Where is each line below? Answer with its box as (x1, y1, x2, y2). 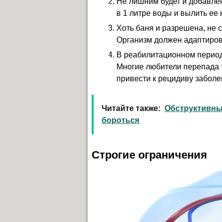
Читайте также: (102, 104, 161, 112)
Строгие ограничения (92, 149, 207, 161)
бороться (102, 116, 139, 124)
